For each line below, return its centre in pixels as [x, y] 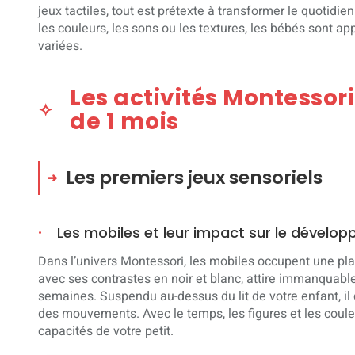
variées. [60, 46]
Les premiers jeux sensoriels [194, 177]
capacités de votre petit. [106, 331]
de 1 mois [124, 121]
